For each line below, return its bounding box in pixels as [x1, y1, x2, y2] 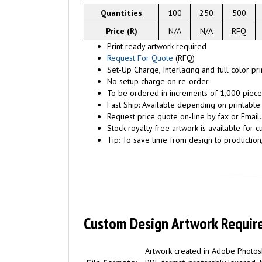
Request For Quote [107, 53, 173, 63]
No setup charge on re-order [107, 76, 209, 87]
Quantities [101, 8, 142, 18]
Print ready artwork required [107, 41, 206, 51]
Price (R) [105, 26, 137, 36]
